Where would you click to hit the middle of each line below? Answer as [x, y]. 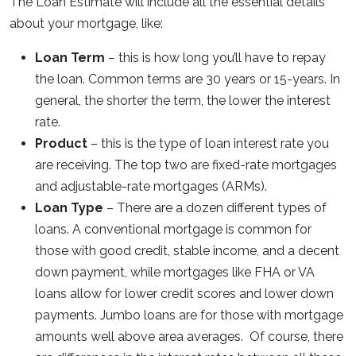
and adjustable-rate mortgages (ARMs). [153, 186]
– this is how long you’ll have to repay [215, 58]
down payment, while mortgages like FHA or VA [175, 272]
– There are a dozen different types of [215, 208]
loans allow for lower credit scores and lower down [184, 294]
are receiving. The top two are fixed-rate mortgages [186, 165]
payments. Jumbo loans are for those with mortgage [189, 315]
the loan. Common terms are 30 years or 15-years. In [188, 79]
